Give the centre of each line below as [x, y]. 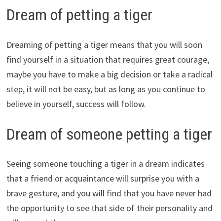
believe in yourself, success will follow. [76, 104]
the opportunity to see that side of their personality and [109, 208]
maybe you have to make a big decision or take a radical [109, 74]
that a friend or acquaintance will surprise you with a [103, 179]
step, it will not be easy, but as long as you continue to [106, 89]
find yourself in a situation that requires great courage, [108, 59]
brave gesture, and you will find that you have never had [109, 193]
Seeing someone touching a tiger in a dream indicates [105, 164]
